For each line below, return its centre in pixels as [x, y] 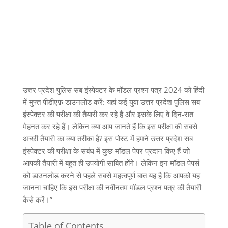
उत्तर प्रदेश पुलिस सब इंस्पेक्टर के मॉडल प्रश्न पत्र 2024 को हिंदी [113, 89]
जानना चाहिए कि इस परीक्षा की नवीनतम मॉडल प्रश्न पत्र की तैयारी [112, 187]
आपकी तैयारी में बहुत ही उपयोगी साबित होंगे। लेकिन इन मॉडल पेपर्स [111, 163]
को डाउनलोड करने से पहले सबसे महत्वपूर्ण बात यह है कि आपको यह [111, 175]
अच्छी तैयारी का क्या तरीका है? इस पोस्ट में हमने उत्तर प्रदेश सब [108, 138]
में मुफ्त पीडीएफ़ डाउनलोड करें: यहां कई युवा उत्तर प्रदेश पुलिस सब [111, 102]
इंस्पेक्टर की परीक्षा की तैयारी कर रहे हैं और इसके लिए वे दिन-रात [108, 114]
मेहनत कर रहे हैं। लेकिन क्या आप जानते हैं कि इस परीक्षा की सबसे [110, 126]
